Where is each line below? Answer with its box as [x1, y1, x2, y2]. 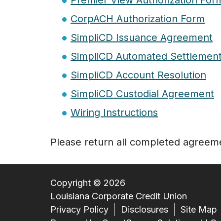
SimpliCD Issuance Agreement [71, 32, 213, 44]
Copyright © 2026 [50, 178, 125, 188]
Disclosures [121, 204, 168, 215]
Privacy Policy [50, 204, 109, 215]
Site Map [181, 204, 217, 215]
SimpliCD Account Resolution [71, 69, 206, 81]
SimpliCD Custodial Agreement [71, 88, 214, 100]
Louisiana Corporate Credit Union [50, 191, 187, 202]
